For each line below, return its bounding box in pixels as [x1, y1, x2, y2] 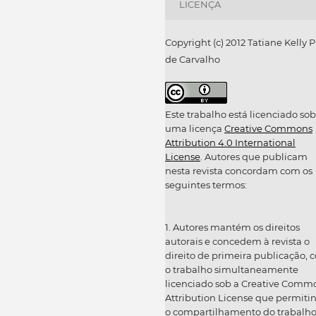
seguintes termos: [165, 178, 247, 190]
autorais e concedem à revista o [165, 235, 310, 247]
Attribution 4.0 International [165, 136, 296, 148]
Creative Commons [224, 122, 312, 134]
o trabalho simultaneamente [165, 263, 298, 275]
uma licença [165, 122, 224, 134]
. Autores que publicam [200, 150, 308, 162]
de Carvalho [165, 53, 220, 65]
